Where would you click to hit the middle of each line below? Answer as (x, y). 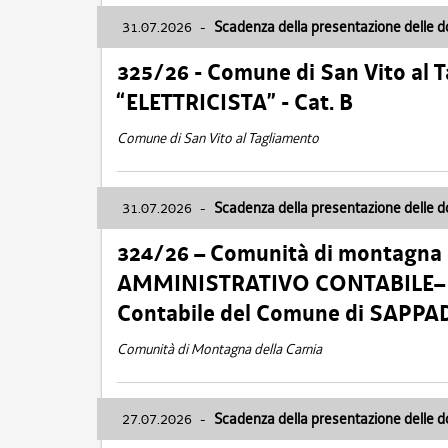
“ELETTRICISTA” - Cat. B (235, 102)
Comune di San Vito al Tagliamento (218, 138)
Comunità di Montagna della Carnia (219, 349)
